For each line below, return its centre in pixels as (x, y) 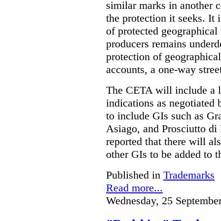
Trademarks (189, 175)
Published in (133, 175)
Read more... (134, 188)
